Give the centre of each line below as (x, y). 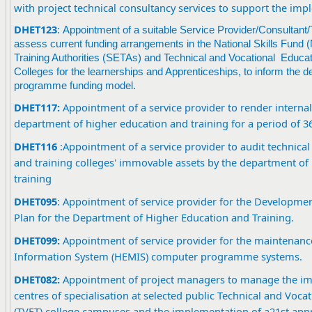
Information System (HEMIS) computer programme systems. (158, 256)
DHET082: (38, 279)
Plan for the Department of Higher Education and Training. (155, 217)
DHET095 (36, 201)
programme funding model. (75, 86)
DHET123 (36, 29)
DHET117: (37, 107)
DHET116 (36, 146)
